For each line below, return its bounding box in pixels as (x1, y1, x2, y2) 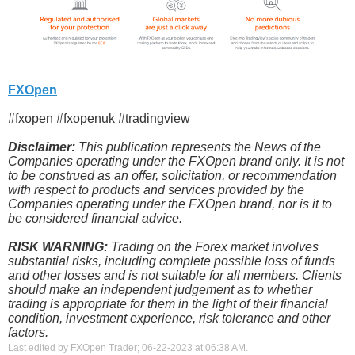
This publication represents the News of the (75, 139, 321, 154)
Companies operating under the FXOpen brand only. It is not (8, 154, 344, 168)
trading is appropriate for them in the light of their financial (8, 296, 328, 311)
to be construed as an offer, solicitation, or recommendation (8, 168, 337, 182)
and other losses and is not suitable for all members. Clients (8, 268, 342, 282)
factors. (8, 325, 48, 339)
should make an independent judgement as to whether (8, 282, 312, 296)
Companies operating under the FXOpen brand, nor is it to (8, 197, 332, 211)
